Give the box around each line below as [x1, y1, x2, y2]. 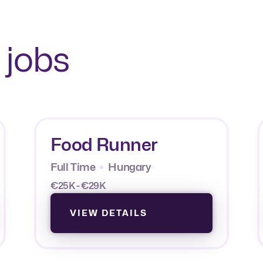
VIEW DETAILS [70, 207, 147, 218]
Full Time [50, 160, 96, 173]
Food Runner [50, 133, 158, 155]
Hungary [108, 160, 151, 173]
